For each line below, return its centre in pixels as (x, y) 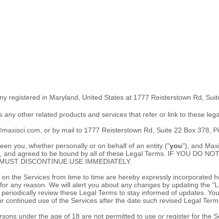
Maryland (64, 97)
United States (103, 97)
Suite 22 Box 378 (183, 130)
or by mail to (63, 130)
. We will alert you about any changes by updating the (129, 185)
